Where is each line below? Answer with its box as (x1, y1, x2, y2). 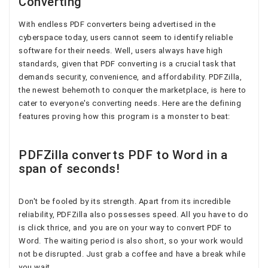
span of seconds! (19, 161, 120, 176)
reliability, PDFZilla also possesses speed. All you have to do (19, 209, 249, 219)
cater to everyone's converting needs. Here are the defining (19, 98, 242, 108)
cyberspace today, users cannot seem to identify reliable (19, 32, 233, 42)
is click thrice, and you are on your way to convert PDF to (19, 223, 232, 232)
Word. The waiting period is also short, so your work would (19, 236, 243, 245)
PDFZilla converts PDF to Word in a (19, 147, 228, 162)
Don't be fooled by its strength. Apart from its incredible (19, 196, 231, 206)
